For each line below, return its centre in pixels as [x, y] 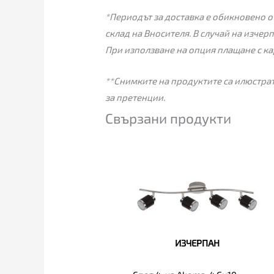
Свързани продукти [168, 118]
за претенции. [135, 97]
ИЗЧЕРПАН [197, 243]
